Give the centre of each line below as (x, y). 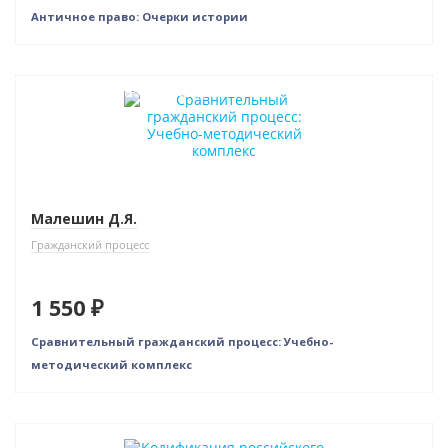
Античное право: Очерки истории (139, 17)
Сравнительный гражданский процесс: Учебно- (182, 342)
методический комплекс (111, 365)
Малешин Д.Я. (84, 219)
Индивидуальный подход (118, 91)
